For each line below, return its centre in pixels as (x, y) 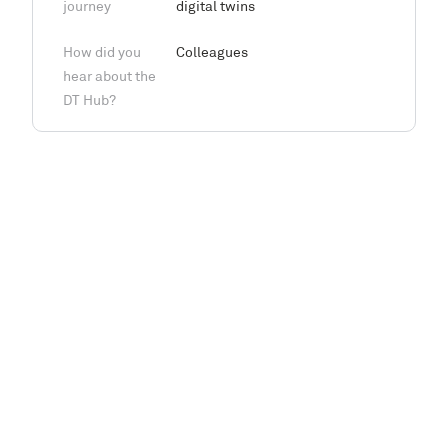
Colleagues (212, 54)
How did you (102, 54)
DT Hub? (89, 102)
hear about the (109, 78)
